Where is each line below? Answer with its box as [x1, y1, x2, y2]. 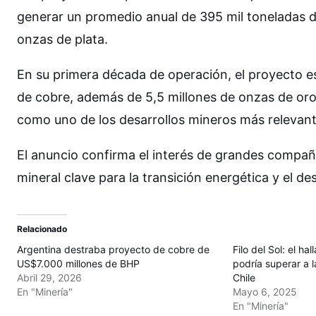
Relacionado [17, 223, 67, 234]
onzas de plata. [17, 31, 108, 47]
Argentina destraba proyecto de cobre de [17, 243, 209, 255]
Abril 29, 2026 [17, 271, 82, 284]
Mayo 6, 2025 [232, 285, 297, 298]
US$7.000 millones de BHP [17, 257, 140, 269]
